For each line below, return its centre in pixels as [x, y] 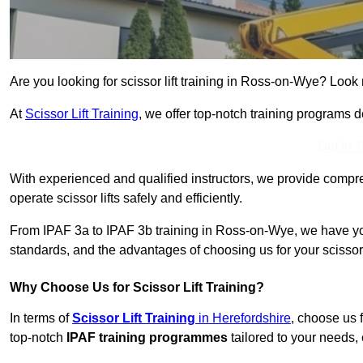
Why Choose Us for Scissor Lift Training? [137, 288]
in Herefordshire [243, 318]
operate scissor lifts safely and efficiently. [126, 199]
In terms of [41, 318]
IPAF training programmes [147, 338]
